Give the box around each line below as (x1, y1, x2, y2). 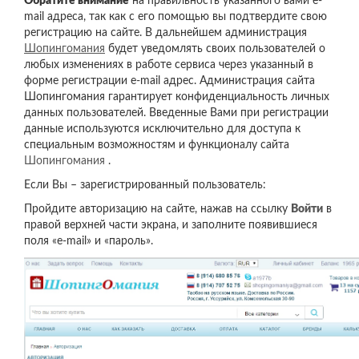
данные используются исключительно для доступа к (24, 123, 301, 135)
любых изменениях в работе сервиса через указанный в (24, 59, 313, 71)
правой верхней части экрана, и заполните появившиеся (24, 220, 317, 231)
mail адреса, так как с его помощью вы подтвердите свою (24, 11, 327, 22)
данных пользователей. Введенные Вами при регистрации (24, 107, 329, 119)
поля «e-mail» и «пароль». (24, 236, 153, 247)
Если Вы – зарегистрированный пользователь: (24, 179, 266, 191)
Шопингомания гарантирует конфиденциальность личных (24, 91, 329, 103)
